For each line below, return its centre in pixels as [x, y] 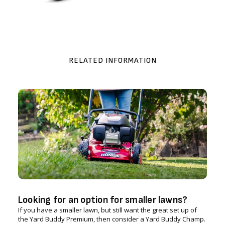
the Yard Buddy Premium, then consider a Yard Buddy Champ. [111, 219]
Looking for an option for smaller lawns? [103, 200]
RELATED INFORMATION [113, 61]
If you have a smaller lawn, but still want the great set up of [107, 210]
